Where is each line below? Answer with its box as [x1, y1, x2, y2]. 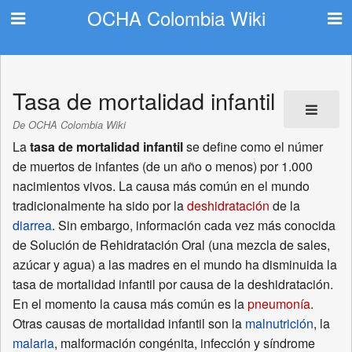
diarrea [13, 216, 52, 235]
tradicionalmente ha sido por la [13, 196, 187, 215]
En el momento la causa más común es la [13, 295, 247, 313]
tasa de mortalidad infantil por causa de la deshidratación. [13, 275, 333, 294]
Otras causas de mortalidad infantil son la [13, 314, 245, 333]
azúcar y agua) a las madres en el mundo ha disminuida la [13, 255, 337, 274]
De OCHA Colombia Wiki [13, 116, 126, 132]
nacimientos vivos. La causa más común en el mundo [13, 177, 310, 196]
